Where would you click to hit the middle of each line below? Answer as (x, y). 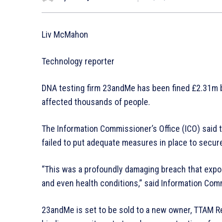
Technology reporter (78, 61)
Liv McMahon (65, 34)
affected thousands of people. (96, 102)
